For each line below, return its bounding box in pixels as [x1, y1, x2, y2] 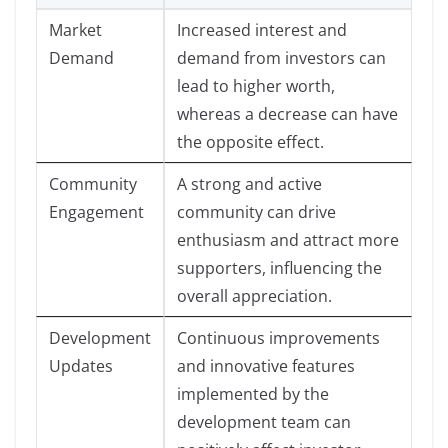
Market [49, 18, 102, 41]
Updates [49, 354, 113, 377]
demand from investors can [177, 46, 386, 69]
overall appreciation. [177, 284, 332, 307]
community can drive [177, 200, 336, 223]
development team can [177, 410, 351, 433]
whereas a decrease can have [177, 102, 398, 125]
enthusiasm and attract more [177, 228, 399, 251]
